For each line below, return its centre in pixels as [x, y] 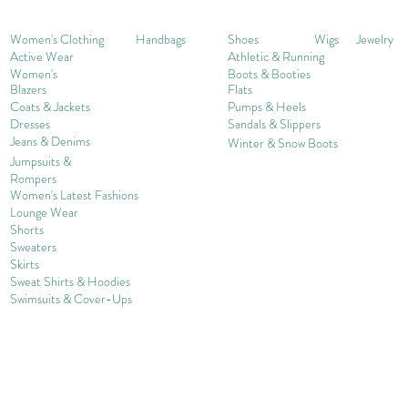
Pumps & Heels [267, 106]
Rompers [35, 178]
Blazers [28, 89]
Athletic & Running [276, 56]
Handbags [161, 39]
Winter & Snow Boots [283, 143]
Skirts [25, 264]
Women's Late [46, 194]
